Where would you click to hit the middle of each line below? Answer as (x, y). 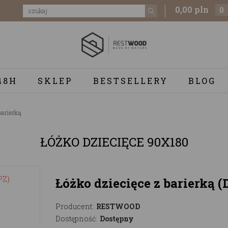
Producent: (75, 206)
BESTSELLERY (130, 80)
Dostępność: (76, 218)
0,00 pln (192, 9)
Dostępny (117, 218)
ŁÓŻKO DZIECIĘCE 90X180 (114, 142)
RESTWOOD (118, 206)
